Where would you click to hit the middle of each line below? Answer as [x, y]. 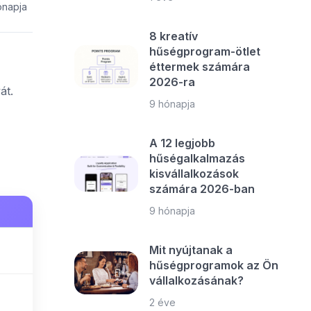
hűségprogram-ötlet [205, 51]
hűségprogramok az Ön [214, 265]
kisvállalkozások [194, 174]
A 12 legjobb [183, 143]
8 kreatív [174, 36]
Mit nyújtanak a [191, 250]
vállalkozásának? [197, 280]
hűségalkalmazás [197, 158]
